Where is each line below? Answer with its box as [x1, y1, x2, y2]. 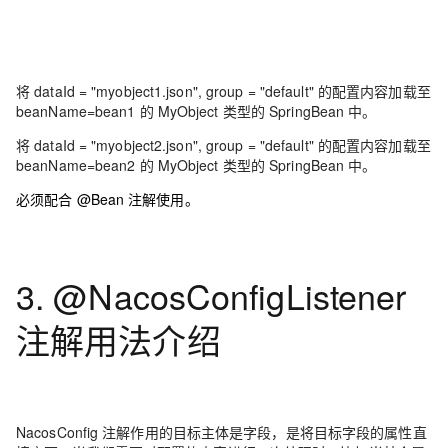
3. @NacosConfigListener [16, 271, 407, 320]
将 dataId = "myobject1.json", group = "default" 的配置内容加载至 [16, 81, 431, 101]
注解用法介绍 [16, 315, 221, 364]
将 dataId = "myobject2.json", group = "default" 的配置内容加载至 [16, 135, 431, 155]
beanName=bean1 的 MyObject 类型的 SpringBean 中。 [16, 101, 377, 121]
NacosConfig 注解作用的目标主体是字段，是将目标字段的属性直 [16, 422, 427, 442]
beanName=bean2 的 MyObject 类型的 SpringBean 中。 [16, 155, 377, 175]
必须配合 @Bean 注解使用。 [16, 189, 199, 209]
